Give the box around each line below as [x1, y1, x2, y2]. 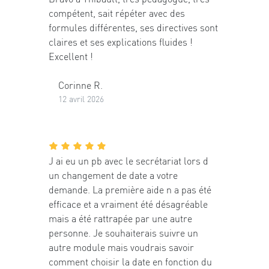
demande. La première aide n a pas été [49, 183, 211, 196]
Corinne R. [58, 79, 103, 92]
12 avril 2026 [58, 93, 104, 104]
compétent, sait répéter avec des [49, 7, 185, 20]
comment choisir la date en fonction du [49, 255, 212, 268]
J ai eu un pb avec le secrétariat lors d [49, 154, 208, 167]
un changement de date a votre [49, 168, 178, 181]
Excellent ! [49, 50, 93, 63]
